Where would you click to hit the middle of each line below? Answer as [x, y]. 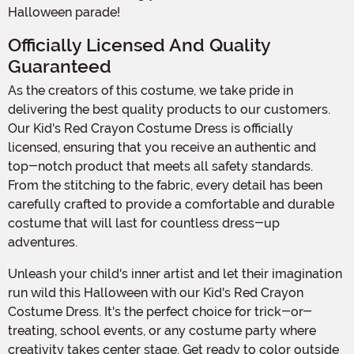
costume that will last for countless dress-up [144, 223]
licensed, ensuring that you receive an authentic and [162, 147]
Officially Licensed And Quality [139, 45]
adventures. [43, 242]
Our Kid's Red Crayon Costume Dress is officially [151, 128]
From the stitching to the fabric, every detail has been [165, 185]
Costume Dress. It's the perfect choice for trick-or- [160, 311]
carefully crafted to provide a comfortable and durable [171, 204]
